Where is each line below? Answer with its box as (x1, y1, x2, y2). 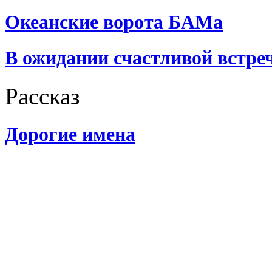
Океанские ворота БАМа (5, 10, 223, 33)
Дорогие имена (5, 123, 135, 146)
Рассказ (5, 83, 80, 110)
